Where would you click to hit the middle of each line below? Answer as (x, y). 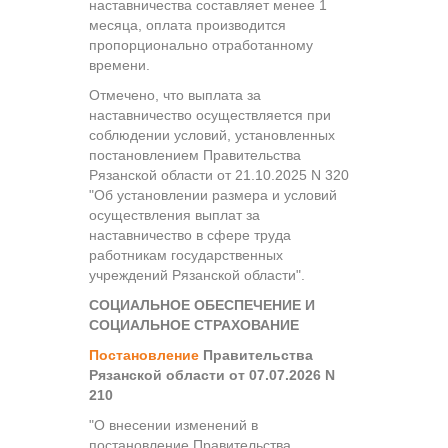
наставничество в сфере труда (190, 234)
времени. (119, 64)
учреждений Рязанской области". (197, 274)
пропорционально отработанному (201, 44)
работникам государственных (186, 254)
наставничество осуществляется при (210, 114)
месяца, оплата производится (187, 24)
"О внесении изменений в (173, 424)
